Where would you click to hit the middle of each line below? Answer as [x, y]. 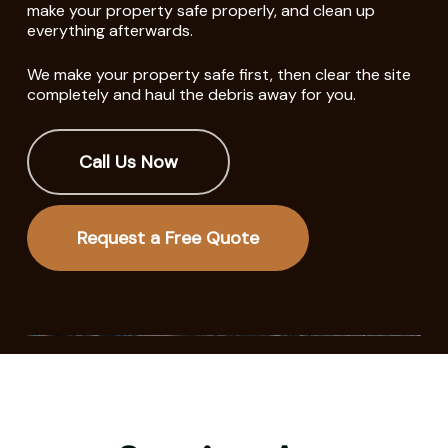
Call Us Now [129, 161]
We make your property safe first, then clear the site [218, 74]
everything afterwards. [109, 30]
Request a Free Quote [168, 237]
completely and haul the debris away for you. [191, 94]
